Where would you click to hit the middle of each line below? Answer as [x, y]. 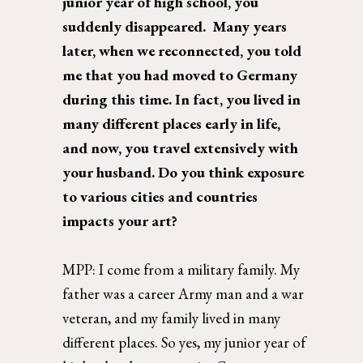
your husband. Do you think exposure [184, 172]
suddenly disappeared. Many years [175, 26]
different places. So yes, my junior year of [184, 342]
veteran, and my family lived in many [172, 318]
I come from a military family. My [200, 269]
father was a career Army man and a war [184, 293]
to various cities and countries [160, 196]
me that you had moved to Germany [180, 75]
